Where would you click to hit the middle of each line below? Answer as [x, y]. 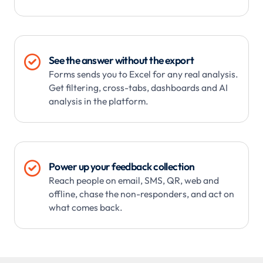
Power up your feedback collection [122, 167]
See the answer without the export [122, 60]
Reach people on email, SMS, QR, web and [134, 181]
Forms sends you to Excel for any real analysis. [144, 74]
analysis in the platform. [99, 101]
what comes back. [86, 208]
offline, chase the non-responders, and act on [141, 194]
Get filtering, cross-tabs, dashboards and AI [138, 88]
